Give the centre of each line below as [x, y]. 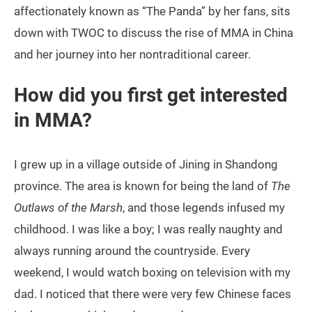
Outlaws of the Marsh [68, 208]
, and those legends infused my [204, 208]
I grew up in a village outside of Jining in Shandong [146, 165]
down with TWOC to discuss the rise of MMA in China [154, 33]
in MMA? [53, 120]
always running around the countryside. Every [132, 251]
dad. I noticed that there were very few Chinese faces [153, 294]
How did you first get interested [151, 95]
